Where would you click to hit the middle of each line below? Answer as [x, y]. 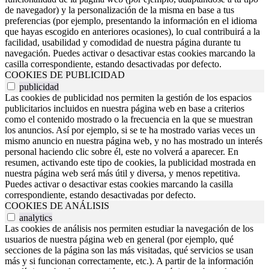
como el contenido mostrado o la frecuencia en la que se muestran [129, 119]
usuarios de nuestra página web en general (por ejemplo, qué [119, 239]
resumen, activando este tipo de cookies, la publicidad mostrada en [130, 162]
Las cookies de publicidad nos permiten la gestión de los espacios [128, 97]
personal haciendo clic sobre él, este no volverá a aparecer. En [122, 151]
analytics [36, 217]
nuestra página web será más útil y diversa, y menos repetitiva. [122, 173]
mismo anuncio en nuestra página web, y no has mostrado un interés [134, 141]
